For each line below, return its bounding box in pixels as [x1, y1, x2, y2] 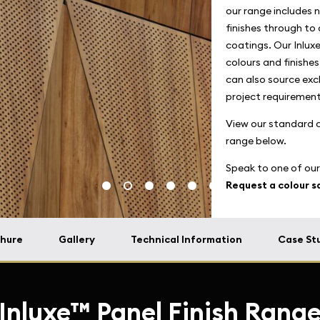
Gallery [59, 233, 95, 246]
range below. [226, 134, 286, 147]
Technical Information [131, 233, 242, 246]
